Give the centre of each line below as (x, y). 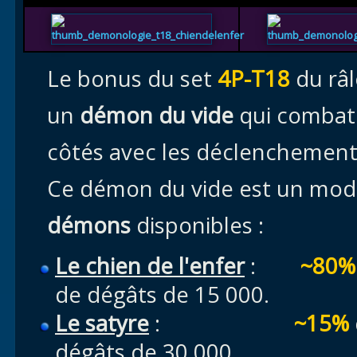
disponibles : (197, 225)
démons (89, 225)
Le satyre (102, 323)
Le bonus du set (132, 78)
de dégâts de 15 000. (162, 294)
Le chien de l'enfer (150, 266)
